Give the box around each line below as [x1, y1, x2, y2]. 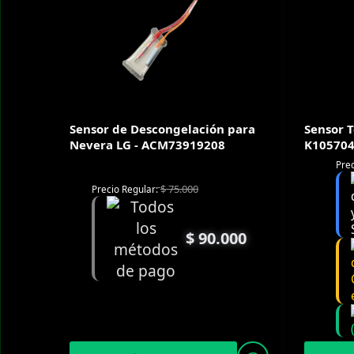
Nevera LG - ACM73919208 [70, 136, 225, 153]
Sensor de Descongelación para [70, 120, 255, 137]
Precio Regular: [91, 182, 158, 195]
